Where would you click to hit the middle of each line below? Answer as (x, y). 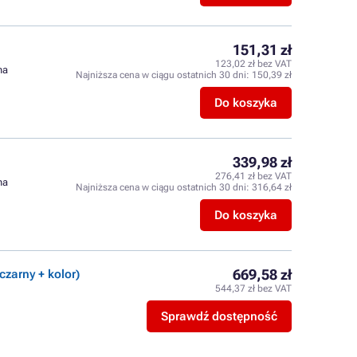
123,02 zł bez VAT (253, 64)
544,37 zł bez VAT (253, 288)
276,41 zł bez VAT (253, 176)
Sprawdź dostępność (219, 316)
